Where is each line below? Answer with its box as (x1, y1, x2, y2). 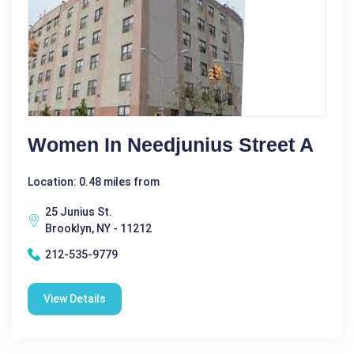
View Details (43, 292, 106, 305)
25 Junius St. (45, 205, 112, 218)
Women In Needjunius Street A (28, 133, 314, 156)
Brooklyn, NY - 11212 (45, 221, 152, 235)
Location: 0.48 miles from (28, 175, 160, 188)
